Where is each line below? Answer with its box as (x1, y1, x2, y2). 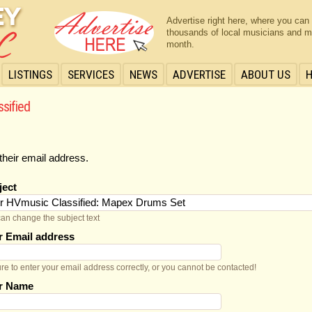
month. (166, 39, 194, 49)
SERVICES (68, 68, 114, 81)
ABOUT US (241, 68, 290, 81)
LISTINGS (8, 68, 52, 81)
